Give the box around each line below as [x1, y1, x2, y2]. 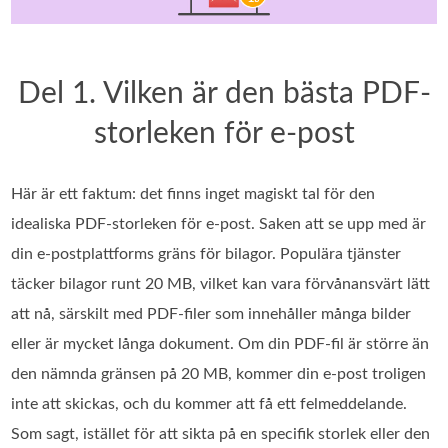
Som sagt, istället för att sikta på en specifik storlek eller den [11, 425, 431, 442]
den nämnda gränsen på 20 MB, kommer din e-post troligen [11, 365, 427, 382]
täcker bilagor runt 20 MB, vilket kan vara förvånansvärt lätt [11, 275, 431, 292]
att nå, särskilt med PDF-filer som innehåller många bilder [11, 305, 412, 322]
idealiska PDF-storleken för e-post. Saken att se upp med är [11, 215, 427, 232]
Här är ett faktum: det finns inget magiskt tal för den [11, 185, 376, 202]
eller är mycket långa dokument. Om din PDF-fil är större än [11, 335, 430, 352]
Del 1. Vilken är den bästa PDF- [17, 78, 431, 109]
